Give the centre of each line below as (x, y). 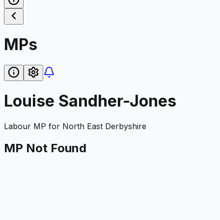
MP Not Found (45, 148)
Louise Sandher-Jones (90, 101)
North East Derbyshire (104, 126)
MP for (47, 126)
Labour (17, 126)
